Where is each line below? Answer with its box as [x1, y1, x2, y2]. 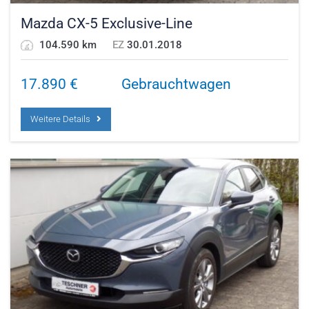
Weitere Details [30, 113, 97, 124]
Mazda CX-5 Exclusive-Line [21, 14, 192, 32]
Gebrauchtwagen [121, 75, 231, 92]
